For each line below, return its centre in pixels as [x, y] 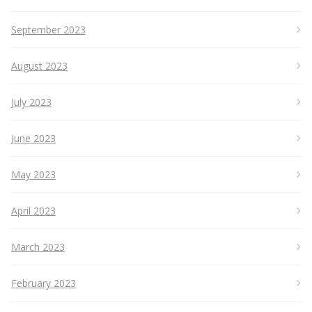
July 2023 [31, 102]
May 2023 [33, 174]
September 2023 [48, 29]
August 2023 [39, 65]
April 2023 [33, 210]
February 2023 [44, 283]
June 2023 [33, 138]
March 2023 [38, 247]
